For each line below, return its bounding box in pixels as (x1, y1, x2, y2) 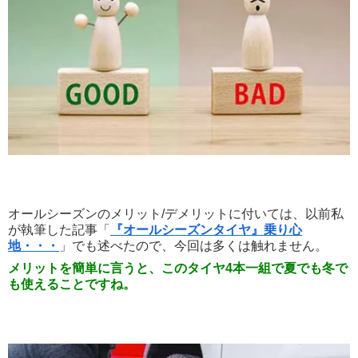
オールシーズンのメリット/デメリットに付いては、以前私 (8, 206, 344, 221)
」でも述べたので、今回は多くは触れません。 (59, 238, 328, 253)
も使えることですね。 (8, 276, 136, 291)
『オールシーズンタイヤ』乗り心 (110, 222, 302, 237)
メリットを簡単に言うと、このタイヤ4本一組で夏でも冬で (8, 261, 348, 275)
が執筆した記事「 (8, 222, 110, 237)
